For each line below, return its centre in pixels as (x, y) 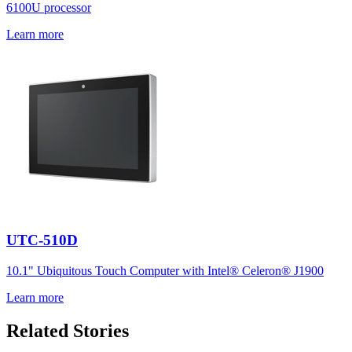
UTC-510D (42, 240)
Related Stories (68, 330)
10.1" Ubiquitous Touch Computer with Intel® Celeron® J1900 (165, 271)
